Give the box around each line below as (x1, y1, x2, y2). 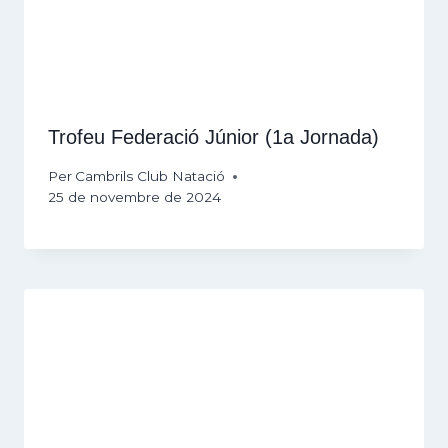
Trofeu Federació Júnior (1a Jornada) (48, 126, 379, 149)
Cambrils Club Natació (75, 168, 226, 185)
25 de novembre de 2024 (48, 189, 221, 206)
